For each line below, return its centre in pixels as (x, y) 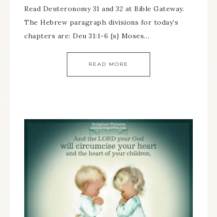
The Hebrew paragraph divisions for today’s (101, 22)
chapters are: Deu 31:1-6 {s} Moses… (87, 36)
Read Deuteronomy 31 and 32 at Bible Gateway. (104, 9)
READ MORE (108, 64)
